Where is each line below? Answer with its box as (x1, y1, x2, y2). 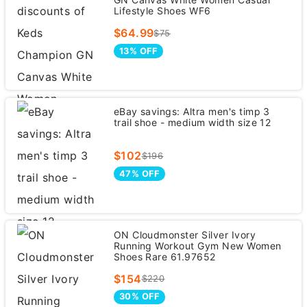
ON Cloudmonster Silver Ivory (113, 228, 256, 241)
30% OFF (119, 291, 160, 302)
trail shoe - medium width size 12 (113, 116, 271, 129)
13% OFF (119, 45, 158, 56)
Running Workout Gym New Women (113, 239, 282, 251)
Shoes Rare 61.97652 (113, 250, 216, 262)
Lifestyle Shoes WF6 (113, 5, 211, 17)
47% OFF (119, 168, 160, 179)
